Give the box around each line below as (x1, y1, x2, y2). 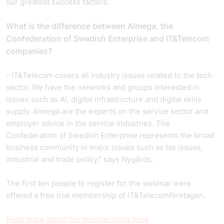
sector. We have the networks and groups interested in (6, 82, 199, 92)
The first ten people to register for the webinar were (6, 178, 191, 188)
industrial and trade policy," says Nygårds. (6, 154, 153, 164)
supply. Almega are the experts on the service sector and (6, 106, 208, 116)
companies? (6, 46, 54, 56)
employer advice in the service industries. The (6, 118, 170, 128)
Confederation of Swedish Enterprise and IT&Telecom (6, 33, 209, 43)
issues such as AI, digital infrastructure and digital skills (6, 94, 201, 104)
